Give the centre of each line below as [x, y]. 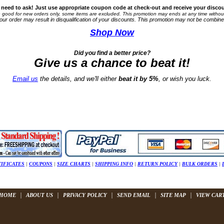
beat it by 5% [138, 79]
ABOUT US [39, 195]
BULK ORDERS [200, 164]
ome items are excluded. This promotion [110, 14]
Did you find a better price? [112, 53]
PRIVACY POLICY [85, 195]
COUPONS [41, 164]
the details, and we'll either [78, 79]
